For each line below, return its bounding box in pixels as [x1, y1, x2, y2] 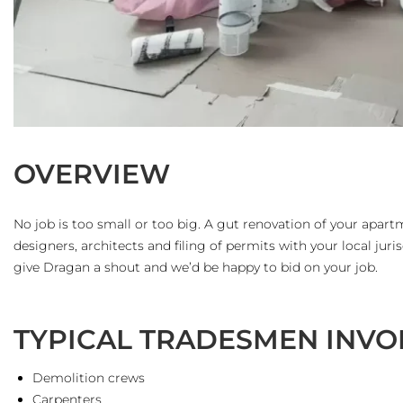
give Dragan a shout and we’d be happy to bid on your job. [13, 258, 378, 275]
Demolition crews [32, 369, 148, 386]
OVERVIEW [13, 157, 170, 191]
